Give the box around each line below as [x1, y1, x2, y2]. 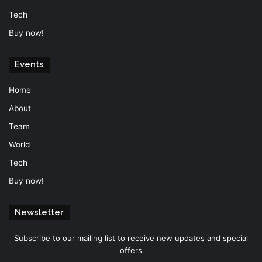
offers [120, 246, 142, 256]
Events [15, 59, 44, 70]
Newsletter [15, 207, 64, 218]
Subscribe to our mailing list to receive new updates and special [14, 233, 248, 243]
